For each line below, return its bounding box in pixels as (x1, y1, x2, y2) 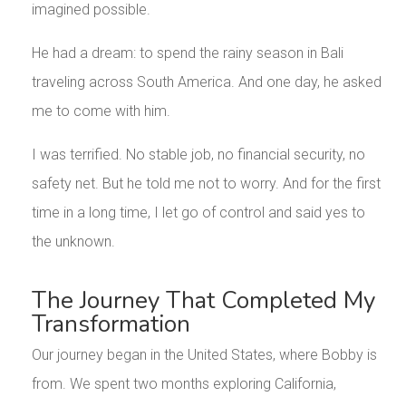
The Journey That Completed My (31, 285, 375, 317)
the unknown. (31, 233, 115, 251)
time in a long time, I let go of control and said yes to (31, 204, 365, 222)
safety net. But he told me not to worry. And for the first (31, 175, 381, 193)
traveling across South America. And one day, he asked (31, 73, 382, 92)
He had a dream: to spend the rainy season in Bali (31, 44, 343, 63)
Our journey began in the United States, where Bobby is (31, 346, 377, 364)
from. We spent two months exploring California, (31, 375, 336, 393)
